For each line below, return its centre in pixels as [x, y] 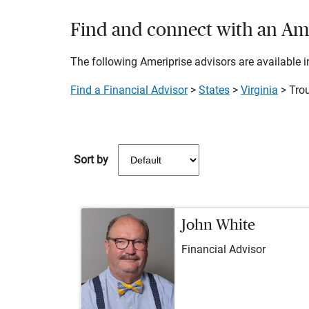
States [214, 90]
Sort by [92, 160]
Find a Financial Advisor [129, 90]
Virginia [259, 90]
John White [218, 225]
